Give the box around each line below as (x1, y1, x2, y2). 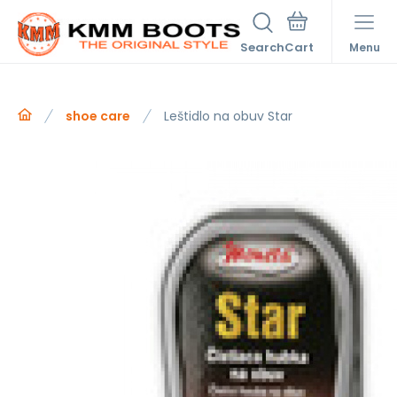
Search (240, 39, 284, 56)
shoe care (66, 107, 130, 125)
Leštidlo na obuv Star (164, 107, 292, 125)
